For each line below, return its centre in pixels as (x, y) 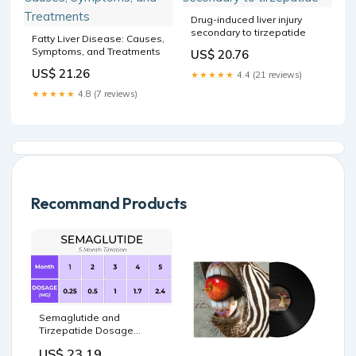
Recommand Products (109, 203)
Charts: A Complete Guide (99, 342)
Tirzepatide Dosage (86, 330)
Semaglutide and (79, 317)
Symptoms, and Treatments (96, 52)
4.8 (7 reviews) (106, 94)
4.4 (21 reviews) (268, 75)
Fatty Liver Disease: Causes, (98, 39)
